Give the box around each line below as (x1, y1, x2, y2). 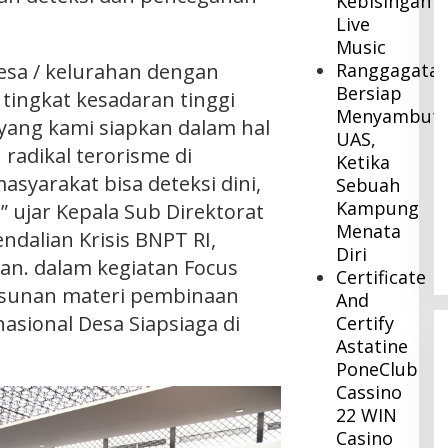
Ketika (336, 150, 391, 175)
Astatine (336, 334, 409, 359)
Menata (336, 219, 402, 244)
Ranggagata (336, 58, 440, 83)
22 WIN (336, 403, 398, 428)
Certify (336, 311, 395, 336)
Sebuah (336, 173, 401, 198)
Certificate (336, 265, 427, 290)
